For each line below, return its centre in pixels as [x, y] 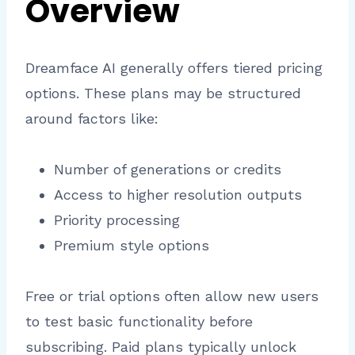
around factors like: [92, 119]
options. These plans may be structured [163, 94]
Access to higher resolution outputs [178, 195]
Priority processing [117, 220]
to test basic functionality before [139, 322]
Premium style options [132, 246]
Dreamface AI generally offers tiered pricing [174, 68]
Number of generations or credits [168, 170]
